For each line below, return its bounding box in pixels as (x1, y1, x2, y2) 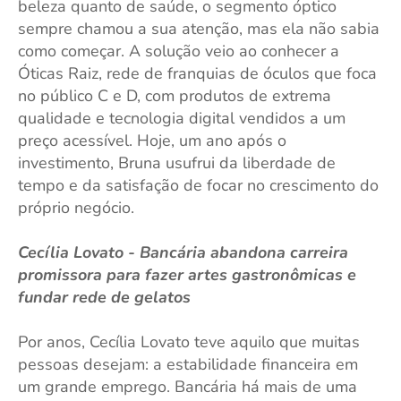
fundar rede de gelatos (18, 286, 191, 308)
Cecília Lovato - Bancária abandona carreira (18, 242, 348, 263)
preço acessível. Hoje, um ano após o (18, 130, 286, 151)
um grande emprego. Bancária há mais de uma (18, 376, 357, 397)
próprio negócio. (18, 197, 134, 218)
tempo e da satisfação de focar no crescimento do (18, 175, 379, 196)
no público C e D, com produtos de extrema (18, 85, 331, 107)
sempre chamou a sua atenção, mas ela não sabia (18, 18, 380, 39)
